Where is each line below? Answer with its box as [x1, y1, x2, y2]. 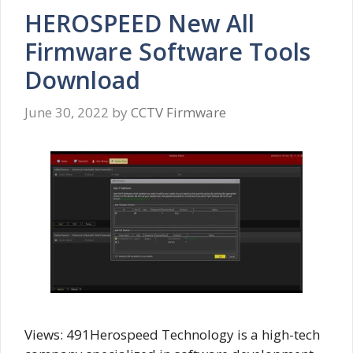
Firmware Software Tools [24, 35, 310, 68]
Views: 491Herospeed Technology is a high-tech [24, 325, 320, 344]
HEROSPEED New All [24, 6, 255, 39]
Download [24, 63, 140, 96]
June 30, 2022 [24, 103, 109, 122]
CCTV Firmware [131, 103, 226, 122]
